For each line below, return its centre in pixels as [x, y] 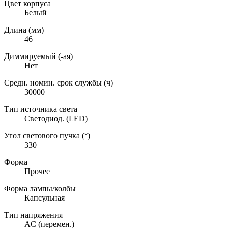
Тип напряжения [33, 215]
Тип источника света [41, 109]
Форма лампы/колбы [40, 188]
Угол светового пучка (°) [47, 135]
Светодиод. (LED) [56, 118]
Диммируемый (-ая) [38, 56]
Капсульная [45, 197]
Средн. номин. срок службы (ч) [59, 82]
